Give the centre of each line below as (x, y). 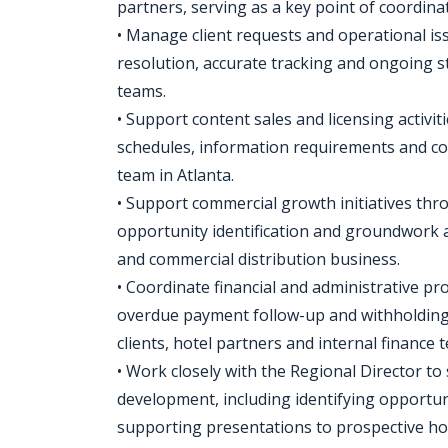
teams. (141, 91)
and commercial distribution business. (258, 259)
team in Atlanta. (175, 175)
